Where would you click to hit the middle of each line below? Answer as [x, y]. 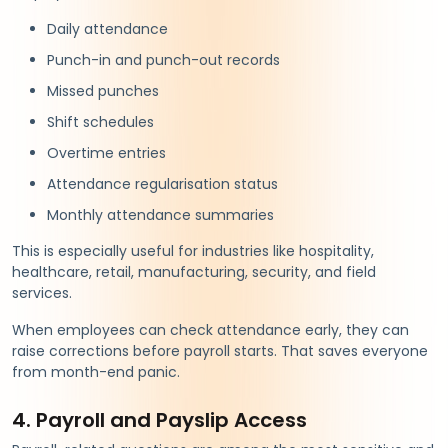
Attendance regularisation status [162, 183]
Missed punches [103, 90]
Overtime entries [106, 152]
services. [42, 292]
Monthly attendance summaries [160, 214]
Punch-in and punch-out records [163, 59]
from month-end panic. [96, 371]
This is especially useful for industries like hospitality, [193, 250]
